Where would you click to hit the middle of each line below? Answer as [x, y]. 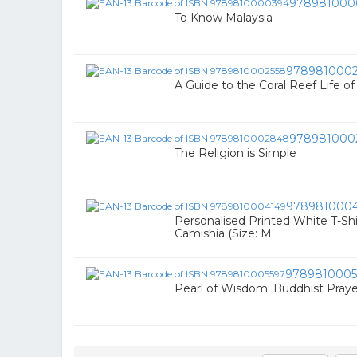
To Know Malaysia [224, 18]
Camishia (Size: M [223, 233]
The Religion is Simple [235, 153]
